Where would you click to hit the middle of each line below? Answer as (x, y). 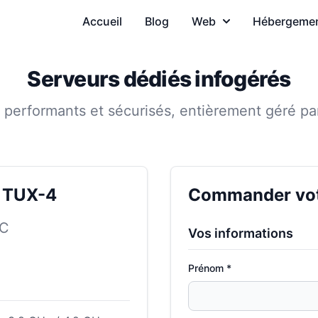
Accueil (102, 21)
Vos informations (241, 233)
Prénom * (210, 268)
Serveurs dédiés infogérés (159, 79)
